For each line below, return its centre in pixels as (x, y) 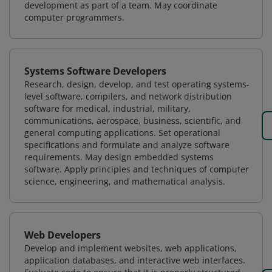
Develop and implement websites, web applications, (131, 248)
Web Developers (63, 235)
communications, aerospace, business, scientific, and (133, 121)
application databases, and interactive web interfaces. (135, 260)
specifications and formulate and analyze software (127, 145)
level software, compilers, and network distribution (128, 96)
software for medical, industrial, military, (107, 108)
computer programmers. (74, 17)
